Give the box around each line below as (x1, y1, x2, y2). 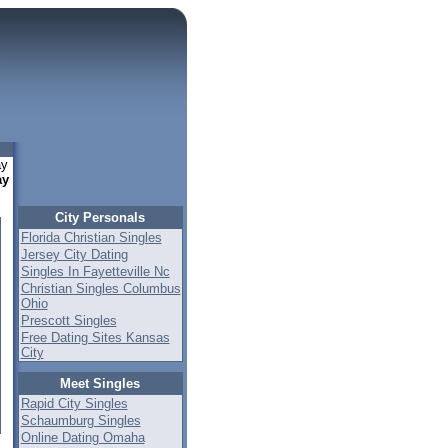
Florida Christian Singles (20, 230, 162, 245)
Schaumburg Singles (20, 413, 141, 428)
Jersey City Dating (20, 247, 128, 262)
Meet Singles (60, 376, 140, 391)
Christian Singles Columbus (20, 281, 181, 296)
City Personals (55, 210, 145, 225)
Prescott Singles (20, 313, 117, 328)
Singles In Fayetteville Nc (20, 264, 170, 279)
